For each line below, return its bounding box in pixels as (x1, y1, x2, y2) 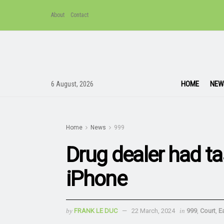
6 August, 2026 (51, 79, 93, 88)
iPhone (66, 166, 126, 191)
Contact (70, 11, 88, 18)
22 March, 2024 (131, 206, 175, 214)
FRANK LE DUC (74, 206, 117, 214)
